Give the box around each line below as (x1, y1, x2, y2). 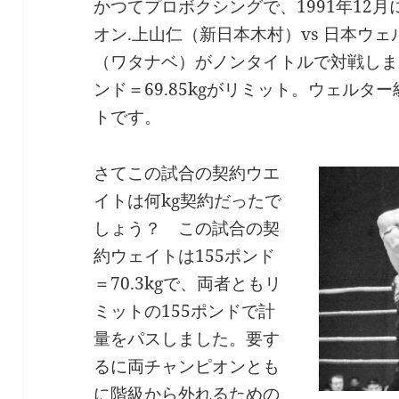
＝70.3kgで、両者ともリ (94, 271, 282, 295)
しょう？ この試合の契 (94, 216, 281, 240)
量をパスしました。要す (94, 326, 281, 350)
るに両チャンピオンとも (94, 354, 281, 378)
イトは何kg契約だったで (94, 188, 282, 212)
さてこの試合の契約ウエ (94, 160, 281, 184)
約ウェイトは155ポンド (94, 243, 276, 267)
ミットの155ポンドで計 (94, 298, 276, 322)
